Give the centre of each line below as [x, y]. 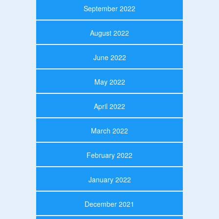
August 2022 [109, 33]
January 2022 [109, 179]
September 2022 [109, 8]
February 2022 [109, 155]
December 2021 [109, 204]
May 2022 [109, 81]
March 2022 [109, 130]
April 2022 [109, 106]
